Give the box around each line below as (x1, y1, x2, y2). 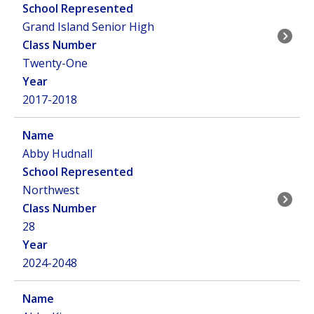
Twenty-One (22, 55, 88, 71)
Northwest (22, 182, 79, 198)
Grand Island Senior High (22, 19, 154, 34)
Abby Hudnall (22, 146, 93, 161)
